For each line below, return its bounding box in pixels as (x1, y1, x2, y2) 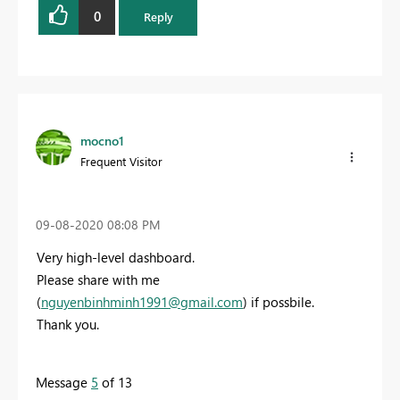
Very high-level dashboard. (37, 247, 195, 266)
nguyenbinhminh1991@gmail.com (41, 292, 243, 311)
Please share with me (37, 270, 160, 288)
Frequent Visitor (80, 153, 162, 169)
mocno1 (80, 131, 124, 149)
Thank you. (37, 314, 99, 333)
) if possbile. (243, 292, 314, 311)
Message (36, 372, 91, 391)
